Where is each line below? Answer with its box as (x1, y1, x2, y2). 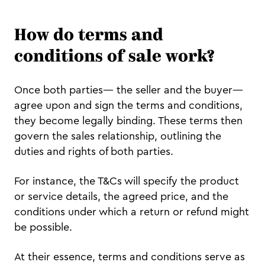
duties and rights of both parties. (14, 146, 176, 157)
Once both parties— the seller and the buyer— (14, 85, 243, 96)
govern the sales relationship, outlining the (14, 131, 221, 142)
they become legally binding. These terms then (14, 115, 243, 127)
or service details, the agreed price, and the (14, 191, 228, 202)
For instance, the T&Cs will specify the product (14, 176, 239, 187)
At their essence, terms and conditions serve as (14, 251, 245, 263)
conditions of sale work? (14, 49, 214, 66)
